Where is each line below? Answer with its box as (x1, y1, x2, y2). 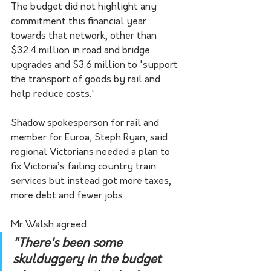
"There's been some (13, 237, 125, 250)
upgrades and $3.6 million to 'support (11, 60, 180, 70)
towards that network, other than (11, 31, 159, 41)
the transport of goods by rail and (11, 74, 163, 85)
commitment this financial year (11, 16, 149, 27)
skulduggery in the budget (13, 253, 164, 266)
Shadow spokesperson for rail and (11, 118, 162, 128)
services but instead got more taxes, (11, 176, 174, 186)
